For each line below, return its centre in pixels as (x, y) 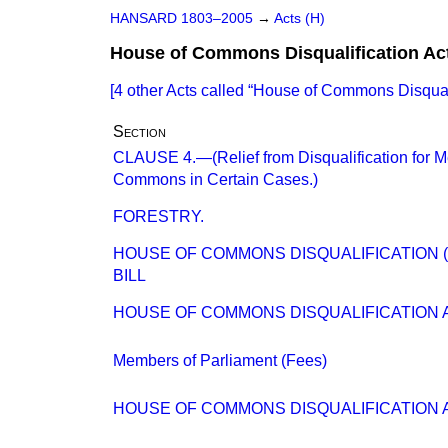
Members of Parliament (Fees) (220, 360)
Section (139, 131)
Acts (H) (299, 18)
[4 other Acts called (179, 90)
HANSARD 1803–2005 (181, 18)
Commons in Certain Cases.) (215, 179)
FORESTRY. (158, 216)
